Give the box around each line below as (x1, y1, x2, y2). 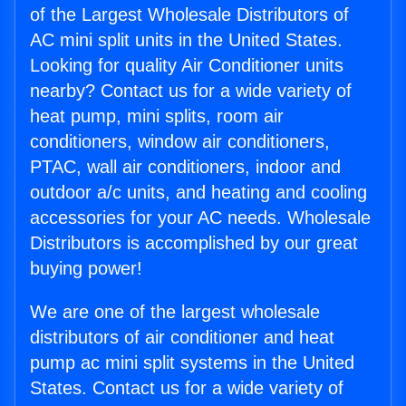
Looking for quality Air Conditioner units (30, 55, 343, 76)
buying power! (30, 258, 142, 279)
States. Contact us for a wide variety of (30, 378, 343, 399)
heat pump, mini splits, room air (30, 106, 284, 127)
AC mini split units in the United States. (30, 30, 343, 51)
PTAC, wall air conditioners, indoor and (30, 157, 341, 178)
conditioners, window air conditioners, (30, 131, 330, 152)
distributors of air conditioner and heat (30, 327, 334, 348)
